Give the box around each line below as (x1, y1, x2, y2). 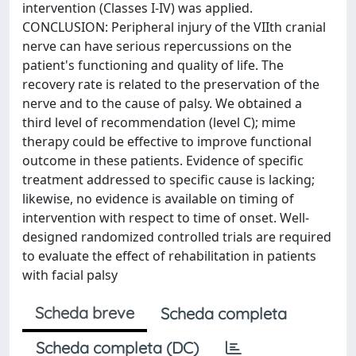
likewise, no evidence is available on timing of (22, 190, 294, 207)
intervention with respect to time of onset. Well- (22, 209, 309, 226)
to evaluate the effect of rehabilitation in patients (22, 247, 316, 265)
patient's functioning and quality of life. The (22, 56, 284, 74)
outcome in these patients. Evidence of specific (22, 152, 304, 169)
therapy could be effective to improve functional (22, 133, 311, 150)
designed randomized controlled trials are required (22, 228, 331, 246)
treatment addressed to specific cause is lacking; (22, 171, 315, 188)
